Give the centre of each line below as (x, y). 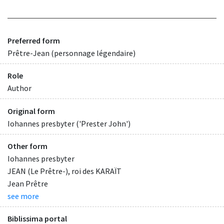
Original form (31, 111)
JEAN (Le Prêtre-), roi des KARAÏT (64, 171)
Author (19, 88)
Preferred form (34, 41)
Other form (27, 146)
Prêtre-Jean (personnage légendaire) (71, 53)
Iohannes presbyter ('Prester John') (69, 123)
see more (23, 196)
